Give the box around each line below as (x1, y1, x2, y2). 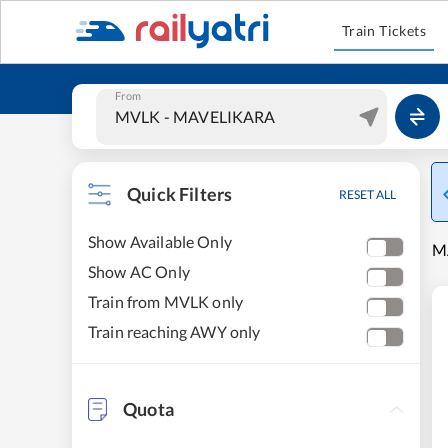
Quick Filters (127, 183, 233, 205)
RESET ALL (339, 187, 396, 202)
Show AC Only (88, 262, 190, 281)
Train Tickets (341, 22, 427, 39)
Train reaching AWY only (88, 322, 261, 341)
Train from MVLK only (88, 292, 244, 311)
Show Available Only (88, 232, 232, 251)
